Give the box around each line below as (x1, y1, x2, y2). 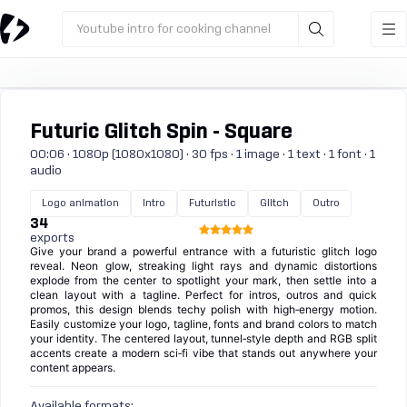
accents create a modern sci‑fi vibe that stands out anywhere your (30, 346, 377, 360)
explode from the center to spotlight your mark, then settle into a (30, 273, 377, 287)
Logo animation (42, 198, 119, 208)
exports (30, 232, 74, 244)
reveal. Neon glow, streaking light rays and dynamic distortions (30, 259, 377, 273)
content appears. (30, 361, 115, 374)
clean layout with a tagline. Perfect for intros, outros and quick (30, 288, 377, 302)
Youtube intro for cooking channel (76, 22, 271, 35)
